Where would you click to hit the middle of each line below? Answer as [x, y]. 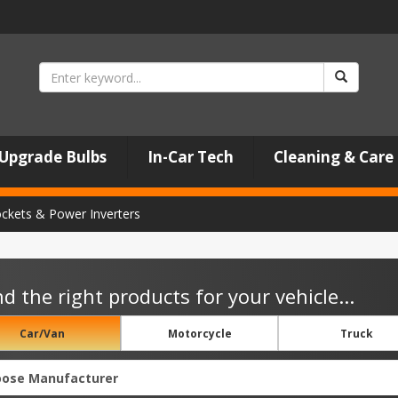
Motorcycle [199, 333]
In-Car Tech [190, 157]
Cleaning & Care [333, 157]
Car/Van [42, 333]
